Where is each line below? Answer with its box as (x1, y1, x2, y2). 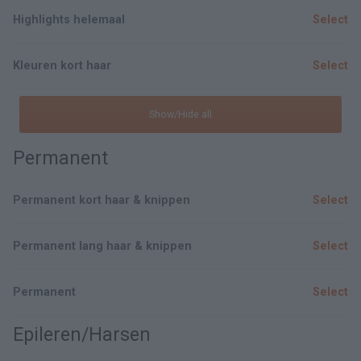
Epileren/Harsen (13, 324, 151, 346)
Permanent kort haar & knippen (13, 193, 190, 207)
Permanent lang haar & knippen (13, 239, 192, 253)
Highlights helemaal (13, 13, 125, 27)
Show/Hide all (149, 108, 212, 120)
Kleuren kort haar (13, 59, 111, 73)
